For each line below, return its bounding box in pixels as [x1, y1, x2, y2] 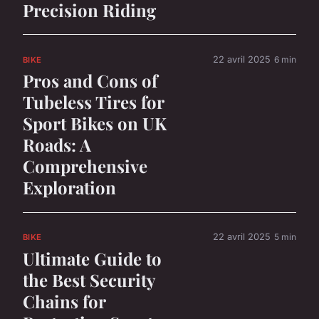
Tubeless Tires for [23, 90, 164, 114]
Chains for [23, 289, 105, 313]
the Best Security [23, 268, 155, 291]
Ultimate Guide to [23, 246, 162, 270]
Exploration [23, 176, 116, 199]
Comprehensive [23, 155, 147, 178]
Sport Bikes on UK [23, 112, 167, 135]
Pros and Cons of [23, 69, 157, 93]
